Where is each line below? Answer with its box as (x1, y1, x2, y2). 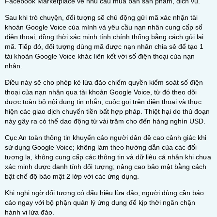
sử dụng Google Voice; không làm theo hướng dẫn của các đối (5, 143, 197, 151)
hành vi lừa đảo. (5, 208, 54, 216)
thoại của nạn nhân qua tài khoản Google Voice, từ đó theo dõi (5, 88, 197, 96)
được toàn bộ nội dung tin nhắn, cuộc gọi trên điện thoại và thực (5, 98, 201, 106)
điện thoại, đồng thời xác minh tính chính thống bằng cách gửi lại (5, 33, 203, 41)
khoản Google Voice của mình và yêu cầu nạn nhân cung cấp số (5, 23, 202, 31)
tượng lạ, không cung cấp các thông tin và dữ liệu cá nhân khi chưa (5, 153, 211, 161)
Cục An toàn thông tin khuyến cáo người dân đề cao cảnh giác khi (5, 134, 206, 141)
